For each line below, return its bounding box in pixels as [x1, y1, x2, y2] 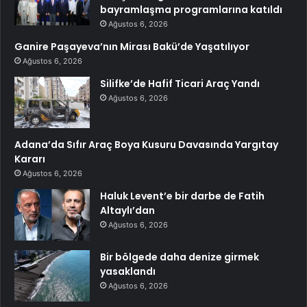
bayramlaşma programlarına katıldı [100, 3, 282, 17]
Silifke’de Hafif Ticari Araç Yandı [100, 77, 260, 91]
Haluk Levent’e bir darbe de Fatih [100, 189, 265, 204]
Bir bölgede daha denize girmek [100, 250, 259, 265]
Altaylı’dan [100, 204, 155, 218]
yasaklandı [100, 265, 156, 279]
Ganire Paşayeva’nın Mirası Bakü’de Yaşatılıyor [14, 40, 249, 54]
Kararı [14, 152, 45, 167]
